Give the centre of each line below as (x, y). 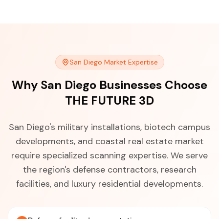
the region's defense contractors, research (109, 170)
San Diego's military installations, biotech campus (109, 127)
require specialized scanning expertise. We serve (109, 155)
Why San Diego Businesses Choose (109, 85)
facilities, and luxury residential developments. (109, 184)
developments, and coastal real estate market (109, 141)
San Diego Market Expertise (113, 62)
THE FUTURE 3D (109, 100)
